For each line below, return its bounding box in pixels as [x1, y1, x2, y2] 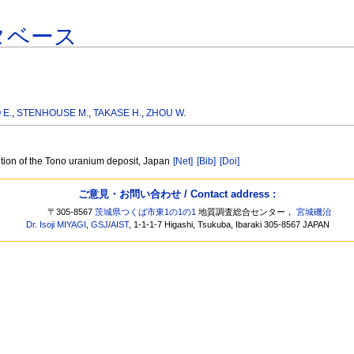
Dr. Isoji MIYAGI [26, 220, 87, 230]
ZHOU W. [146, 107, 186, 119]
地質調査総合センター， [196, 207, 297, 217]
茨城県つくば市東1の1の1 [95, 207, 197, 217]
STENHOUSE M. [17, 107, 89, 119]
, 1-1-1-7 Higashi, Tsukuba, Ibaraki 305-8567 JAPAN [129, 220, 330, 230]
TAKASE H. [93, 107, 142, 119]
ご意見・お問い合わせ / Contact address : [78, 187, 276, 200]
